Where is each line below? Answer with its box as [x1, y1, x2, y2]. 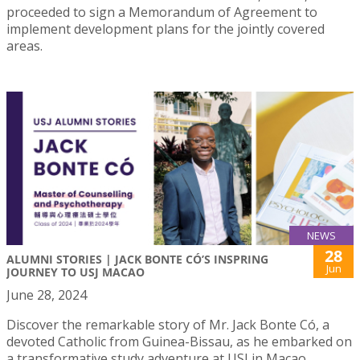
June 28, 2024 [6, 285, 87, 304]
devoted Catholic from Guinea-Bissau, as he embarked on [6, 332, 352, 350]
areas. [6, 37, 43, 55]
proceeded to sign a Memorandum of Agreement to [6, 3, 317, 22]
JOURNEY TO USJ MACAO [6, 264, 145, 280]
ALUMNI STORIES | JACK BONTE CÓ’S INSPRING [6, 251, 268, 267]
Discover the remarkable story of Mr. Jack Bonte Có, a [6, 315, 329, 333]
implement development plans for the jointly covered [6, 20, 325, 39]
